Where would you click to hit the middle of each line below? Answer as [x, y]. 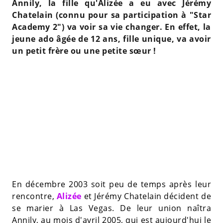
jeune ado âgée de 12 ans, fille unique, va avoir [111, 39]
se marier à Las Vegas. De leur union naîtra [111, 208]
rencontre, [34, 196]
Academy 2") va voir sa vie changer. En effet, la [111, 27]
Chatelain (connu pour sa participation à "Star [111, 15]
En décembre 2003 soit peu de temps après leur [111, 184]
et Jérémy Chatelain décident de [146, 196]
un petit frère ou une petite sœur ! [84, 51]
